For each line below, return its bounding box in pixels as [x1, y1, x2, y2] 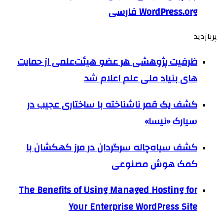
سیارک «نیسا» [145, 112, 197, 130]
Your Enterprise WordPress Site [69, 198, 197, 216]
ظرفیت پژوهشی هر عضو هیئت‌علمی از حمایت [17, 53, 197, 71]
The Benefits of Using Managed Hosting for [19, 182, 197, 199]
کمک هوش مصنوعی [111, 155, 197, 173]
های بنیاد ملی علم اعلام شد [84, 70, 197, 87]
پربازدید [194, 29, 217, 44]
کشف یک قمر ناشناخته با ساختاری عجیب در [27, 96, 197, 113]
